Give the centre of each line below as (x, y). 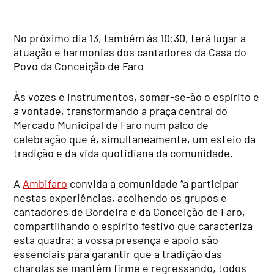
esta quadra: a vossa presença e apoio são (116, 240)
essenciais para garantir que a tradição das (118, 254)
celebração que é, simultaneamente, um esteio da (135, 139)
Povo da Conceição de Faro (79, 66)
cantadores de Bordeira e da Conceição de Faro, (130, 212)
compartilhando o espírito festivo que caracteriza (133, 226)
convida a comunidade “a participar (153, 184)
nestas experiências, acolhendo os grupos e (120, 198)
